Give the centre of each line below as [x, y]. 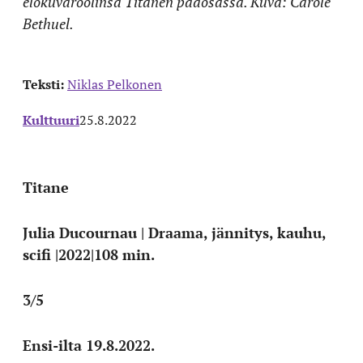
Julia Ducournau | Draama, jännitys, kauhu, [174, 233]
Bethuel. [48, 23]
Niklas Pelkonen [115, 84]
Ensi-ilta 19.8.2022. [89, 345]
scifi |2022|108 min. [89, 254]
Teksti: [45, 84]
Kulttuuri [51, 120]
